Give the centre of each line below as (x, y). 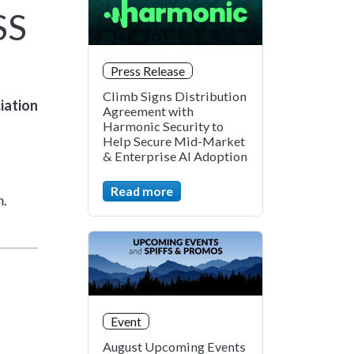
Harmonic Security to (163, 126)
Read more (142, 191)
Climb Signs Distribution (175, 96)
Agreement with (148, 111)
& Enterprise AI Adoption (175, 156)
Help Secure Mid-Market (174, 141)
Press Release (148, 71)
